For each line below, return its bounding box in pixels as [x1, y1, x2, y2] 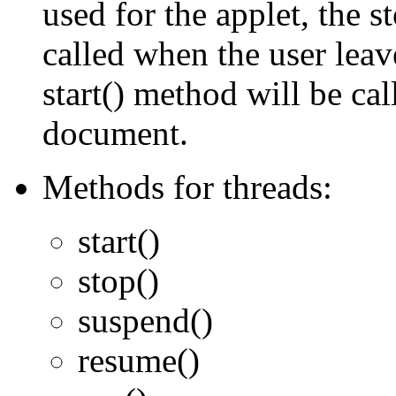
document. [42, 114, 188, 153]
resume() [78, 341, 200, 380]
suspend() [78, 301, 213, 340]
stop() [78, 262, 159, 301]
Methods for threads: [42, 168, 332, 207]
